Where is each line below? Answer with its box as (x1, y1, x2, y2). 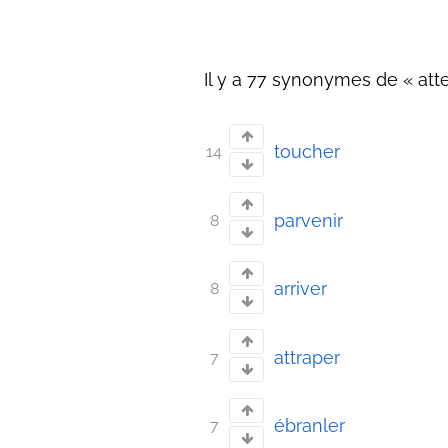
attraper (274, 346, 340, 368)
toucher (274, 141, 340, 163)
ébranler (274, 415, 345, 437)
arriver (274, 278, 327, 300)
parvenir (274, 209, 343, 231)
